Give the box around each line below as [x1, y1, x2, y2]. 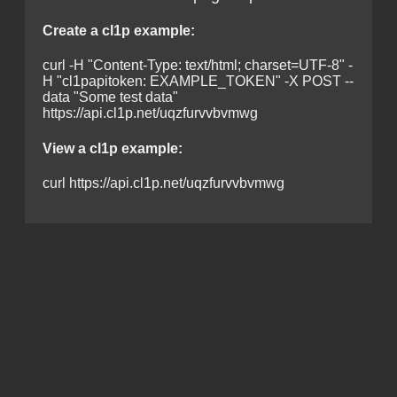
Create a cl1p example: [43, 23, 195, 39]
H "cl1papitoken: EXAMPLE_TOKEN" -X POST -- [43, 74, 354, 90]
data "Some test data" [43, 90, 178, 105]
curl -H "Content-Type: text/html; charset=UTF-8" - [43, 58, 353, 74]
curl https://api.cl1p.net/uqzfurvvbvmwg [43, 175, 284, 191]
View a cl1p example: [43, 140, 183, 156]
